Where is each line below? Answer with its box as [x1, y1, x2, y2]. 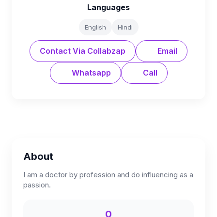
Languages [87, 2, 130, 12]
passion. [23, 180, 51, 189]
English [84, 23, 106, 31]
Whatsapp [69, 68, 111, 77]
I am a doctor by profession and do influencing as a [23, 170, 193, 179]
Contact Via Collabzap [40, 46, 125, 56]
